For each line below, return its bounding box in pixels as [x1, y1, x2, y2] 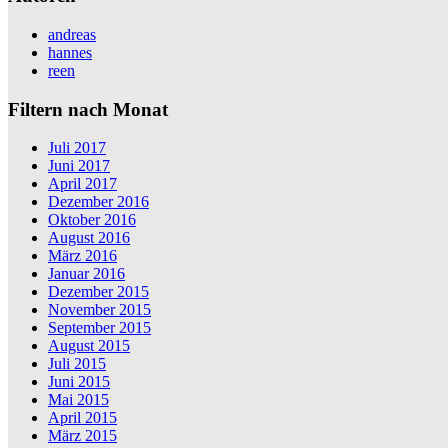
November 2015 [48, 301, 151, 319]
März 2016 [48, 247, 117, 265]
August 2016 [48, 229, 130, 247]
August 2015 [48, 337, 130, 355]
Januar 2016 [48, 265, 125, 283]
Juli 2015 [48, 355, 106, 373]
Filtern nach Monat [8, 98, 168, 120]
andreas [48, 25, 96, 43]
